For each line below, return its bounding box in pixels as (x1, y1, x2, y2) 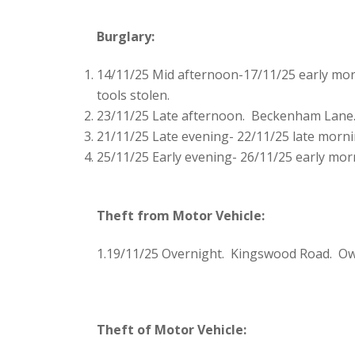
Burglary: (97, 28, 155, 46)
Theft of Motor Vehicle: (97, 321, 246, 339)
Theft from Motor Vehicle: (97, 207, 265, 225)
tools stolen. (97, 86, 170, 105)
